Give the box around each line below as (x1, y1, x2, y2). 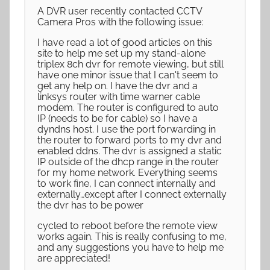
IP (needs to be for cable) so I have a (37, 113, 198, 124)
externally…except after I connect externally (37, 189, 227, 200)
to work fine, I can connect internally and (37, 178, 216, 189)
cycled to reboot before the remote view (37, 220, 218, 231)
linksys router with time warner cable (37, 91, 200, 102)
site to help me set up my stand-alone (37, 48, 206, 59)
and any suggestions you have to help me (37, 242, 224, 253)
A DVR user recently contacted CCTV (37, 5, 202, 17)
